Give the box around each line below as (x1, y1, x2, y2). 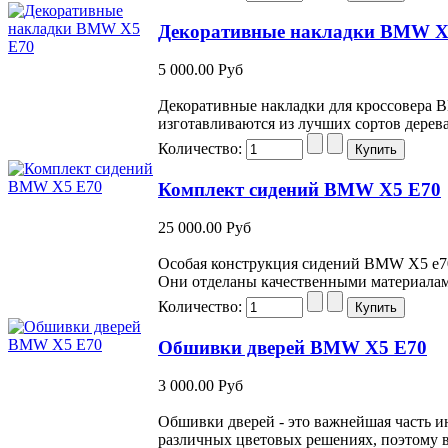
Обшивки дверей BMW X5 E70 (158, 336, 427, 358)
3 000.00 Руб (158, 377, 243, 395)
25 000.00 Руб (158, 219, 251, 237)
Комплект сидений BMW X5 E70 (158, 178, 441, 200)
